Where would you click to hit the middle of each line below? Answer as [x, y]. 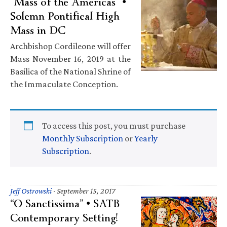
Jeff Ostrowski [31, 191]
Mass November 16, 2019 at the [70, 59]
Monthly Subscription [83, 138]
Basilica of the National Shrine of [70, 71]
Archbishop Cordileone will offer [70, 46]
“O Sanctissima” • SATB [65, 203]
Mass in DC [38, 30]
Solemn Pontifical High [65, 16]
